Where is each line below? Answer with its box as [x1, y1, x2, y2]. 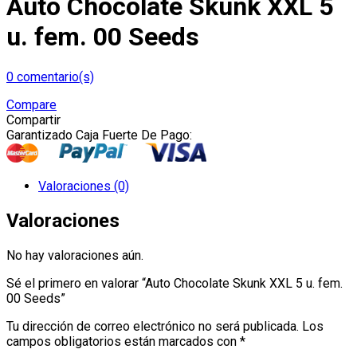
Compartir [6, 112, 61, 127]
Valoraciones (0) [38, 178, 129, 194]
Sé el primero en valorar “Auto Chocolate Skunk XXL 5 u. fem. [6, 275, 343, 291]
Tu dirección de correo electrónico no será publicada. [6, 318, 299, 334]
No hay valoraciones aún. [6, 247, 143, 263]
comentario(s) [14, 69, 94, 84]
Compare [6, 96, 57, 112]
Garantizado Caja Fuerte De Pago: [6, 127, 192, 143]
